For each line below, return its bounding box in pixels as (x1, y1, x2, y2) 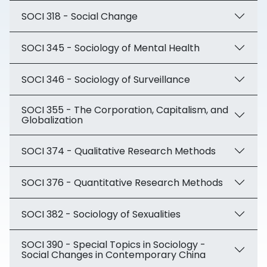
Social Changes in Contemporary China (21, 248, 206, 262)
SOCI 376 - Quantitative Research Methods (21, 175, 223, 190)
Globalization (21, 113, 83, 127)
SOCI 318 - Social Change (21, 9, 138, 23)
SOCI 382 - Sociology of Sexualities (21, 207, 181, 221)
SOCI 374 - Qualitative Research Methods (21, 144, 216, 158)
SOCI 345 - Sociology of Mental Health (21, 41, 200, 55)
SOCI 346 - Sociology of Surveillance (21, 72, 190, 86)
